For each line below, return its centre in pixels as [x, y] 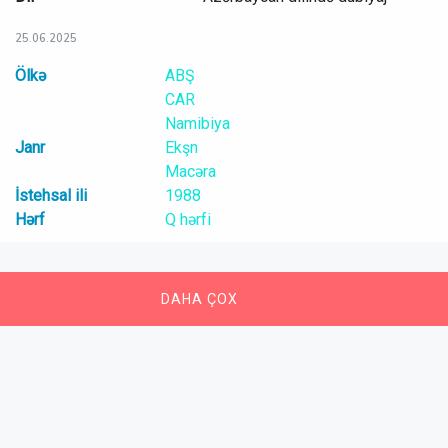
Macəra [190, 171]
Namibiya [197, 123]
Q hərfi [187, 219]
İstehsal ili [51, 195]
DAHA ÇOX [200, 299]
